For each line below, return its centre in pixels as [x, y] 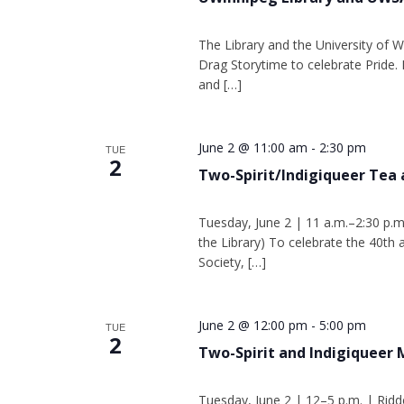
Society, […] [232, 262]
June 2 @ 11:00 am [252, 147]
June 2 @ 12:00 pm [252, 325]
